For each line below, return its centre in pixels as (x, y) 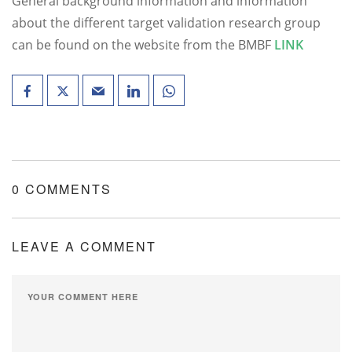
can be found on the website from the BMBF (143, 45)
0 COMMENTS (62, 189)
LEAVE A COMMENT (84, 246)
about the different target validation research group (166, 23)
